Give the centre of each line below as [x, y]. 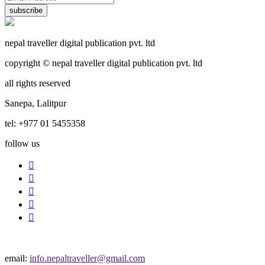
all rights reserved [38, 83]
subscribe [26, 10]
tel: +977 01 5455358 [45, 123]
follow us [22, 143]
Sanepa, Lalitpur [35, 103]
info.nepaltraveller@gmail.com [87, 258]
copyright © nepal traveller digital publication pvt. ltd [104, 63]
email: [17, 258]
